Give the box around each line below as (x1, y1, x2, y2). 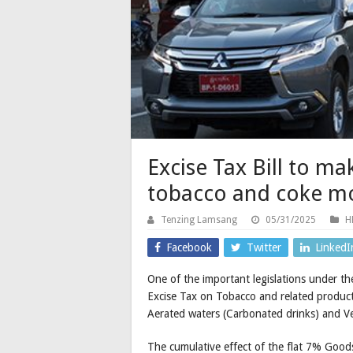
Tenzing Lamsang (161, 214, 237, 226)
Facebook (166, 241, 212, 255)
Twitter (247, 241, 281, 255)
